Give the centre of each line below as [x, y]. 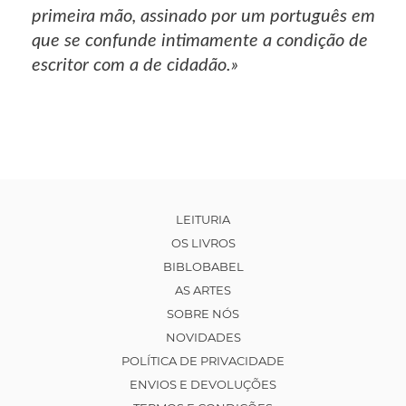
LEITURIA [203, 220]
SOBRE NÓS [203, 314]
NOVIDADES [203, 338]
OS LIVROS [203, 243]
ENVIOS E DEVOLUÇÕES [203, 385]
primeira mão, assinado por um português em [203, 17]
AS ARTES [203, 290]
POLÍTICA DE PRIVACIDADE [203, 361]
